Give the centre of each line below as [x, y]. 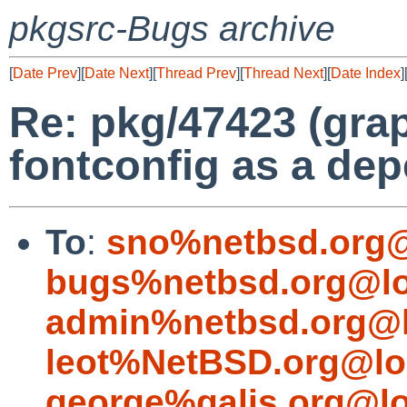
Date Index [366, 73]
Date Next [117, 73]
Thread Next [283, 73]
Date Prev [45, 73]
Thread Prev [196, 73]
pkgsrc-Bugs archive [172, 29]
